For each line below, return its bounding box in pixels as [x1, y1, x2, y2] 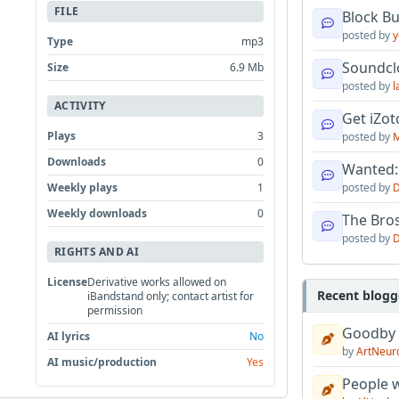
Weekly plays [47, 179, 118, 195]
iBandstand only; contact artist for [87, 288, 255, 304]
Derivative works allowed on [87, 273, 227, 289]
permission [87, 302, 143, 318]
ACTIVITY [54, 97, 106, 113]
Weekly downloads [47, 205, 148, 221]
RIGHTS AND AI [54, 243, 139, 259]
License [47, 273, 88, 289]
